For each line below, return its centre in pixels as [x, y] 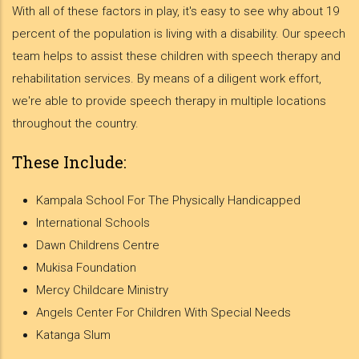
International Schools [93, 223]
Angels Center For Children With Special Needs [163, 313]
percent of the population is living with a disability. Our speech [179, 34]
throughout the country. [75, 124]
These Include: [69, 162]
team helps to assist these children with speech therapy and [176, 56]
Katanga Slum [73, 335]
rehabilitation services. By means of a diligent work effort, [167, 79]
